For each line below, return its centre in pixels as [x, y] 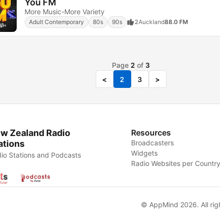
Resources [151, 133]
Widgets [145, 153]
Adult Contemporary [56, 22]
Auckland [151, 22]
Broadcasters [153, 143]
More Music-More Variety [65, 11]
